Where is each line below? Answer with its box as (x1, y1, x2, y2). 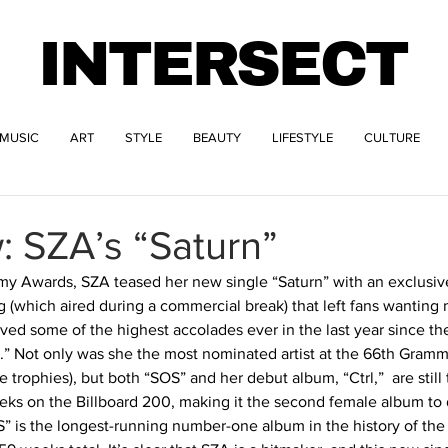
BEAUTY (193, 130, 241, 145)
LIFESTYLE (272, 130, 333, 145)
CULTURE (364, 130, 420, 145)
